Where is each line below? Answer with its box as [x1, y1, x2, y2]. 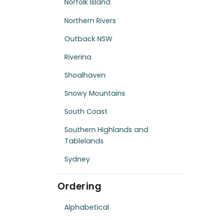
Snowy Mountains [64, 88, 126, 98]
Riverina [64, 52, 92, 62]
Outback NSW [64, 33, 113, 44]
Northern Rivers [64, 15, 116, 26]
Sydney [64, 154, 90, 164]
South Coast [64, 106, 108, 116]
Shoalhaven [64, 70, 106, 80]
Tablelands [64, 136, 104, 146]
